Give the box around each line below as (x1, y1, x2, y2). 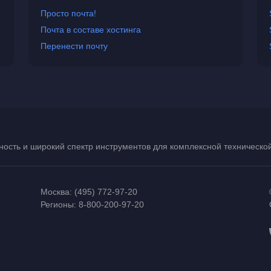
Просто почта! (41, 8, 97, 18)
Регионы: (41, 200, 79, 209)
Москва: (41, 187, 75, 197)
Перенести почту (41, 41, 108, 51)
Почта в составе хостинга (41, 25, 142, 34)
